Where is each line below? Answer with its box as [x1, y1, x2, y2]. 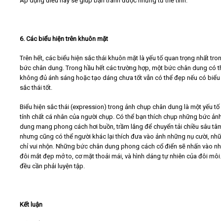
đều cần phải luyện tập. [20, 162, 85, 170]
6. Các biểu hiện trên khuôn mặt [20, 35, 108, 43]
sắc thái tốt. [20, 84, 52, 92]
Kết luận [20, 201, 42, 209]
